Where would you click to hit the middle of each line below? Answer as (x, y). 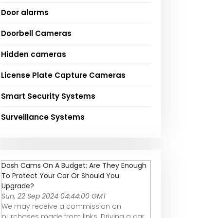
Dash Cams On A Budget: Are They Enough (74, 165)
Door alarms (25, 12)
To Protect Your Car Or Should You (60, 175)
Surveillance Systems (43, 117)
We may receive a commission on (61, 206)
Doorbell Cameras (36, 33)
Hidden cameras (34, 54)
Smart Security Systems (48, 96)
